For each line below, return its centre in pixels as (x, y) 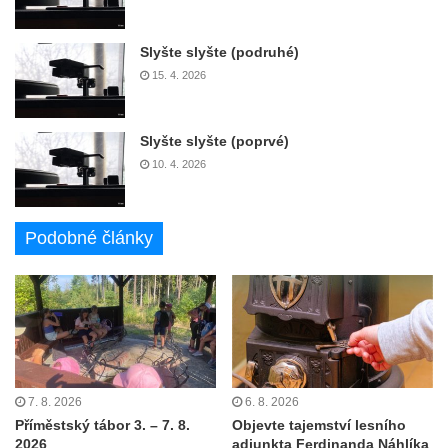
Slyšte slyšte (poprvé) (214, 140)
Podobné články (89, 237)
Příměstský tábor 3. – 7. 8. (102, 425)
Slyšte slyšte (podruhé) (219, 51)
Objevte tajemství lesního (319, 425)
